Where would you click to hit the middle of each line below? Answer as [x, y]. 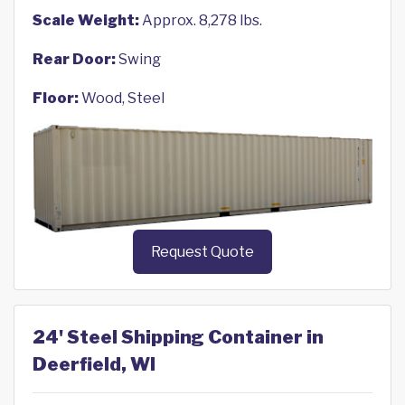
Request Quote [202, 252]
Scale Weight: [86, 20]
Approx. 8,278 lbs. [201, 20]
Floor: [56, 98]
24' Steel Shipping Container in [178, 338]
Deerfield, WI [94, 365]
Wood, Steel [122, 98]
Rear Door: [74, 59]
